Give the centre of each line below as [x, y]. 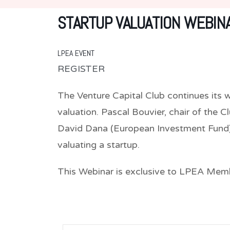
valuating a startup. [99, 145]
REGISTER [81, 69]
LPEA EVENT [76, 53]
